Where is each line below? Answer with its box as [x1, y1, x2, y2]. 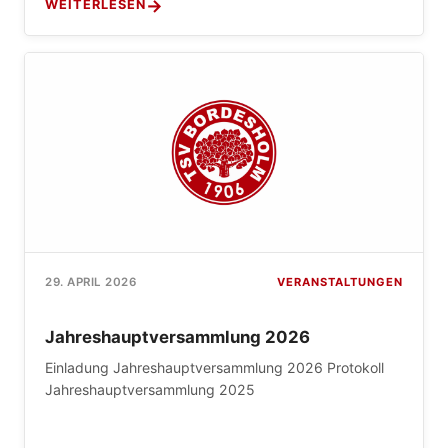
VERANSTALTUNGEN [277, 274, 403, 289]
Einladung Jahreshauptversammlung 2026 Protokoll [45, 358, 384, 376]
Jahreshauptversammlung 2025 [45, 380, 255, 398]
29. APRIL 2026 [45, 275, 136, 290]
